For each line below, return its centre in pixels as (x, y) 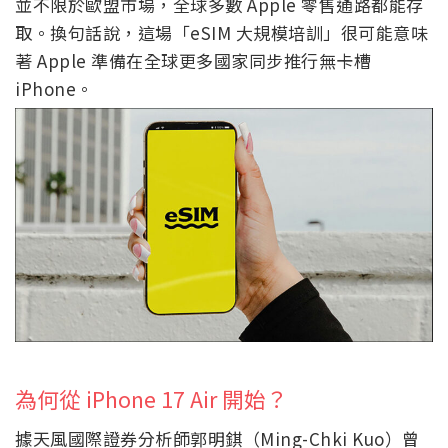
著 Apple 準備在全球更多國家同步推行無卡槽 (193, 60)
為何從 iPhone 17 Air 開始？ (151, 399)
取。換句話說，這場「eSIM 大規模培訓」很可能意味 (221, 32)
